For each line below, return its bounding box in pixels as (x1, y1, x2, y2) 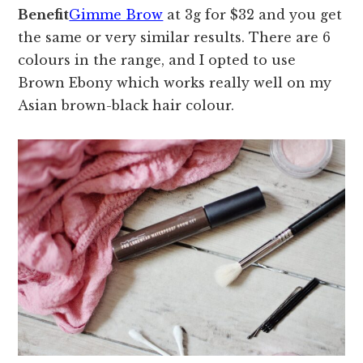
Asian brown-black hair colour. (18, 97, 235, 114)
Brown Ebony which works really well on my (18, 75, 332, 92)
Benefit (18, 6, 70, 23)
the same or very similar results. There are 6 (18, 29, 331, 46)
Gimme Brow (69, 6, 164, 23)
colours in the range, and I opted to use (18, 52, 297, 69)
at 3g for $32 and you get (163, 6, 343, 23)
